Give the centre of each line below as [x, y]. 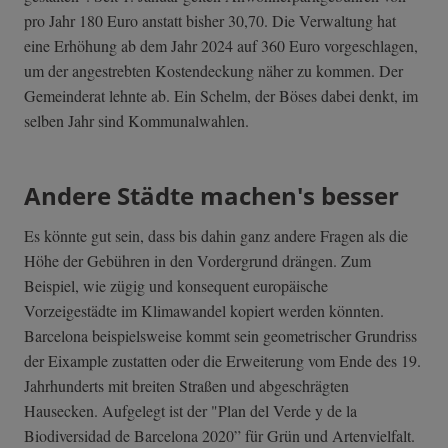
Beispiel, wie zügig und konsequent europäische [176, 286]
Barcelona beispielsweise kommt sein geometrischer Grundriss [220, 336]
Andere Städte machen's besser [211, 196]
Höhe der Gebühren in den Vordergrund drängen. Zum [197, 261]
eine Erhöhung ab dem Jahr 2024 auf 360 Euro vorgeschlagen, [221, 46]
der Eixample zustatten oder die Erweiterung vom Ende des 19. [222, 361]
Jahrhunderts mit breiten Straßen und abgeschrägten [186, 386]
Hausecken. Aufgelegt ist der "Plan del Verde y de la [190, 411]
